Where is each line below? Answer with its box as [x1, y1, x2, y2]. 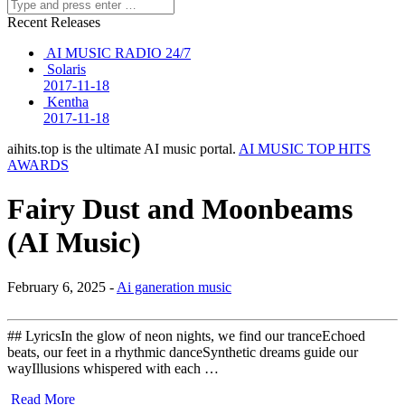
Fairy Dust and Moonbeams [7, 193, 353, 226]
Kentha [47, 93, 89, 109]
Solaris [47, 61, 86, 77]
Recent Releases [7, 14, 100, 30]
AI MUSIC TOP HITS [239, 140, 371, 156]
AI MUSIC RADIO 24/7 [46, 44, 191, 61]
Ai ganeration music [117, 278, 231, 295]
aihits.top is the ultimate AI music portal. [7, 140, 239, 156]
